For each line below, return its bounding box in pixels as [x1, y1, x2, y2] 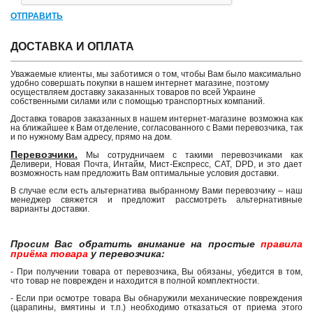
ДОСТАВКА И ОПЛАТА [10, 41, 134, 53]
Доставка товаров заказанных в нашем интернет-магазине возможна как [10, 114, 303, 124]
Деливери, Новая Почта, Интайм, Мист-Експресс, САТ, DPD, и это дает [10, 159, 303, 170]
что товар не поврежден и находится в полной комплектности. [10, 276, 259, 286]
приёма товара [10, 248, 88, 260]
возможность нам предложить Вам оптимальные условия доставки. [10, 168, 279, 179]
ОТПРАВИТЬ [10, 11, 63, 22]
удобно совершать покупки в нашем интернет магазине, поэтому [10, 78, 269, 89]
